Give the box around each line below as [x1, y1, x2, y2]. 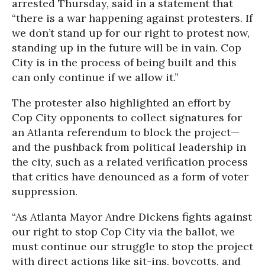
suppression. [12, 184, 77, 198]
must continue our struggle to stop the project [12, 239, 253, 253]
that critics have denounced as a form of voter [12, 169, 248, 183]
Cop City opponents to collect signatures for [12, 110, 242, 124]
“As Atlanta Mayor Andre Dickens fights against [12, 209, 252, 224]
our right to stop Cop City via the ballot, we [12, 224, 235, 238]
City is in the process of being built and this [12, 55, 237, 69]
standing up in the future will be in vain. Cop [12, 40, 241, 54]
